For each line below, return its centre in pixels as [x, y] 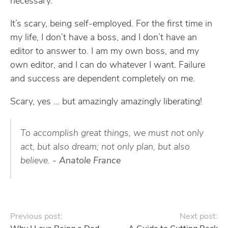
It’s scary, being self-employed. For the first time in [111, 24]
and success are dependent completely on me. [103, 79]
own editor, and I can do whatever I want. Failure [108, 65]
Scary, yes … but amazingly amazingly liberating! [106, 102]
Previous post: [36, 217]
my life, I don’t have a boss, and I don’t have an [104, 38]
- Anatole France [87, 161]
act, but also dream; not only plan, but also [105, 147]
